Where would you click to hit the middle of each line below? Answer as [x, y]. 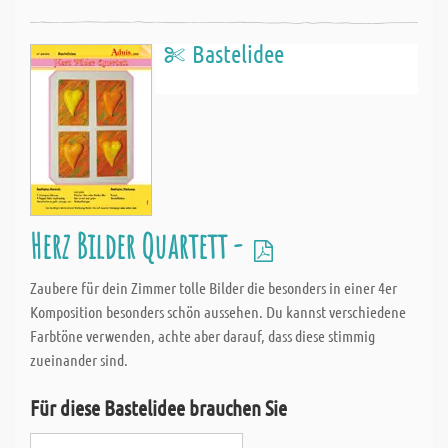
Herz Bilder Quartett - [139, 245]
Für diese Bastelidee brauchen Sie [158, 407]
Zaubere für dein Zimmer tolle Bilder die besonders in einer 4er [213, 287]
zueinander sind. [79, 359]
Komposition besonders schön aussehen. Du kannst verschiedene [218, 311]
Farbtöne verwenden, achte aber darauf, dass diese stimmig [202, 335]
